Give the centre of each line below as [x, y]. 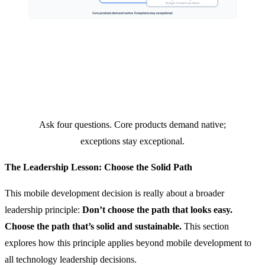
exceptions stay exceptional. [132, 141]
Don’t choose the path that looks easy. [157, 209]
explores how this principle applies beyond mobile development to [128, 243]
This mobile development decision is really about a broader [114, 193]
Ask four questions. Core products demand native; [132, 124]
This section [205, 226]
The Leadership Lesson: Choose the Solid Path [98, 167]
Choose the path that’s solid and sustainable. [93, 226]
